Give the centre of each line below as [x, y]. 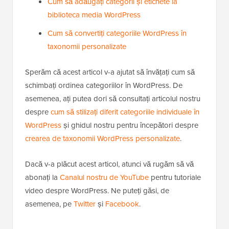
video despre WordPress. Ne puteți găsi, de [97, 190]
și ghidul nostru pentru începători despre [130, 125]
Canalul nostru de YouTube [104, 177]
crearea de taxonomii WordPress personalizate [102, 138]
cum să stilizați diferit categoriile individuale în [125, 112]
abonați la [42, 177]
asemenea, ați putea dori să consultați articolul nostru [113, 98]
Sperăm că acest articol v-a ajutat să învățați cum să [110, 72]
